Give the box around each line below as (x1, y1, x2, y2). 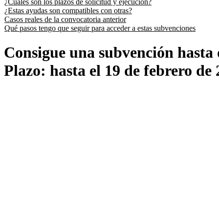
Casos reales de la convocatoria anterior (4, 15, 126, 23)
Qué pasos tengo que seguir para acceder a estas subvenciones (4, 24, 196, 32)
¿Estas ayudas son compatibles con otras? (4, 6, 132, 15)
